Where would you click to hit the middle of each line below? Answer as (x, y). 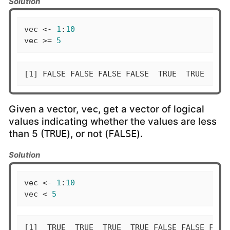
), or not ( (88, 134)
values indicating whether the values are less (113, 122)
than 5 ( (26, 134)
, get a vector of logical (151, 109)
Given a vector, (45, 109)
